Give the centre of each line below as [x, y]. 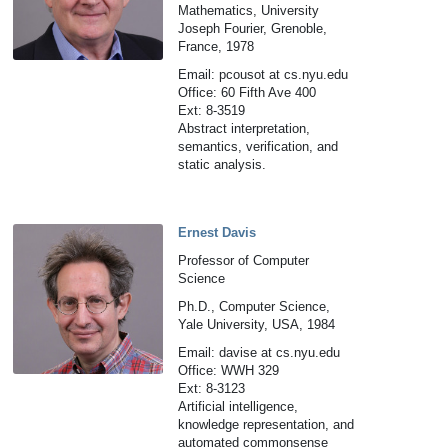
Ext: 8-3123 [212, 388]
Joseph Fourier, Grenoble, [253, 28]
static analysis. [222, 164]
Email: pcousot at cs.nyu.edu [263, 74]
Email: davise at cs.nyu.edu [259, 352]
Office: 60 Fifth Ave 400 [247, 92]
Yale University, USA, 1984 [257, 324]
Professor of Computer [244, 260]
